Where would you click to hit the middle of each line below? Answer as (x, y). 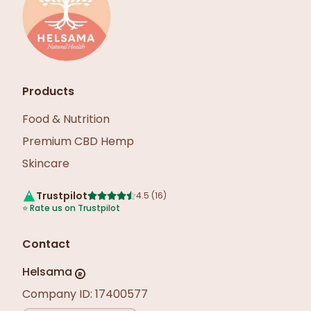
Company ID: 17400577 (85, 294)
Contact (46, 244)
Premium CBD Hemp (78, 141)
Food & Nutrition (66, 119)
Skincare (46, 163)
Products (48, 91)
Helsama (47, 272)
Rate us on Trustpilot (75, 208)
